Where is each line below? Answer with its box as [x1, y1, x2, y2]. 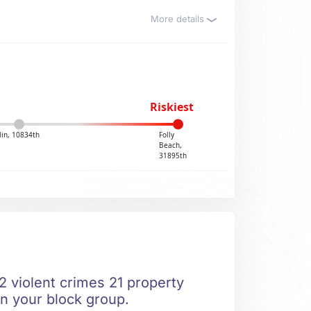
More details [151, 13, 207, 24]
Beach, [158, 140, 182, 150]
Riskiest [149, 99, 194, 115]
